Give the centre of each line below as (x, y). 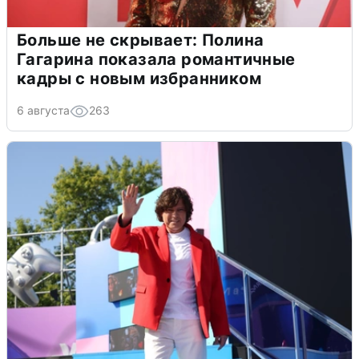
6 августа (43, 111)
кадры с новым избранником (139, 79)
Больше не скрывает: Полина (141, 40)
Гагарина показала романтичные (156, 60)
